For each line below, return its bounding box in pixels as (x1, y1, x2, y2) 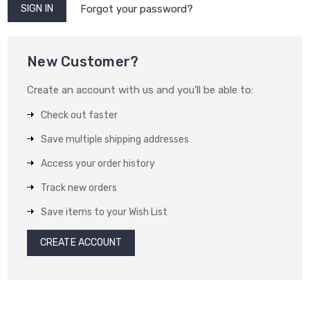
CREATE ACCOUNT (40, 236, 122, 248)
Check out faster (41, 109, 118, 121)
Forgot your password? (80, 2, 193, 15)
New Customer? (27, 53, 139, 70)
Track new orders (41, 181, 117, 194)
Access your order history (41, 157, 155, 170)
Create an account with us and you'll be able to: (27, 83, 253, 96)
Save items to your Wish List (41, 206, 167, 218)
